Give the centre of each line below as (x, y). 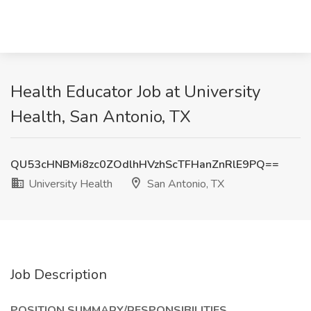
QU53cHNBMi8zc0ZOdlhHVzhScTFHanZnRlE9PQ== (145, 165)
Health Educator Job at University (135, 92)
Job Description (59, 275)
